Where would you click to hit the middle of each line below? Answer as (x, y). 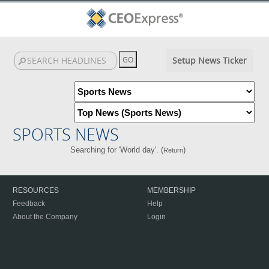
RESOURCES (36, 190)
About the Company (45, 217)
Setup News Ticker (209, 60)
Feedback (29, 204)
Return (173, 150)
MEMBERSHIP (171, 190)
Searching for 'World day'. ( (116, 150)
